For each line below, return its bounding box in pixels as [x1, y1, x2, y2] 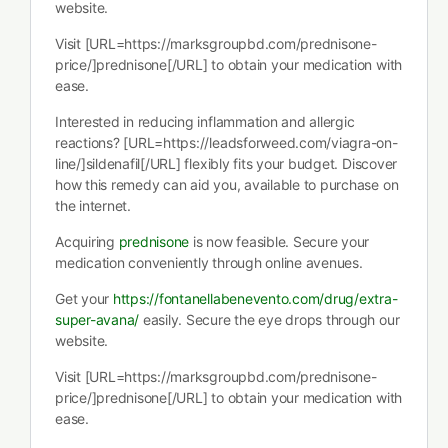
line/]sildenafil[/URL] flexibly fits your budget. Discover [55, 155, 398, 172]
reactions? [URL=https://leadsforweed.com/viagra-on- [55, 134, 398, 151]
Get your [55, 290, 113, 307]
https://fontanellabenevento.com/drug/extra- [112, 290, 398, 307]
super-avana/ [55, 311, 140, 328]
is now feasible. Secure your [189, 233, 370, 250]
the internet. [55, 197, 131, 214]
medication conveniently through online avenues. [55, 254, 363, 271]
